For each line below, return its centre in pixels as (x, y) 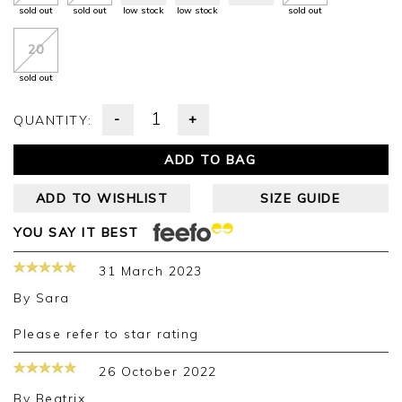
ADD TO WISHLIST (101, 199)
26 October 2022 (158, 372)
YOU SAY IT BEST (76, 232)
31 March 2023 (151, 271)
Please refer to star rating (111, 334)
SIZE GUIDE (301, 199)
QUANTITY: (58, 121)
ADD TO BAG (210, 160)
